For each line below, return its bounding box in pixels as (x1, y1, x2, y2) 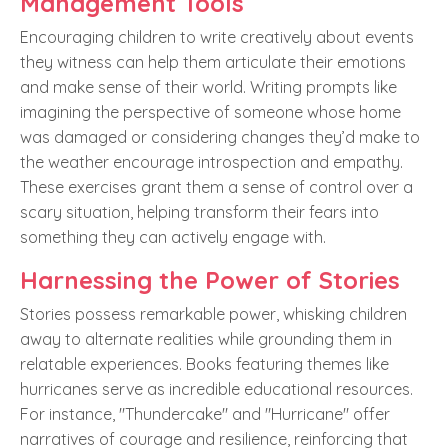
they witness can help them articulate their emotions (20, 52, 406, 73)
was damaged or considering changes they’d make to (20, 127, 420, 148)
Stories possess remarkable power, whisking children (20, 304, 407, 325)
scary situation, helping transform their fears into (20, 202, 379, 223)
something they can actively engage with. (20, 227, 326, 248)
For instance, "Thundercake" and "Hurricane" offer (20, 404, 390, 425)
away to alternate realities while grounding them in (20, 329, 392, 350)
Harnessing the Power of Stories (20, 265, 400, 296)
